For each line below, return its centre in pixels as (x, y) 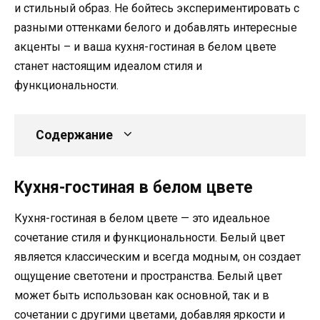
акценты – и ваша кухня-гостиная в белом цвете (145, 46)
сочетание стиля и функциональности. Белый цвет (150, 237)
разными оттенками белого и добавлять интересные (156, 27)
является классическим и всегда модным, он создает (157, 256)
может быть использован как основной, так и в (142, 295)
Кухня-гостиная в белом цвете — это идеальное (142, 218)
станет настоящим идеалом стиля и (108, 66)
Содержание (74, 135)
